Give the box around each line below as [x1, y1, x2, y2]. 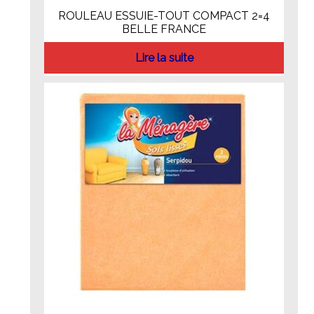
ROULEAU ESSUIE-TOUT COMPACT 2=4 [58, 9, 270, 23]
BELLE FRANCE [122, 22, 206, 36]
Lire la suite [135, 50, 193, 64]
